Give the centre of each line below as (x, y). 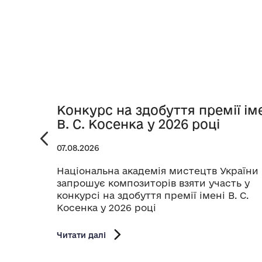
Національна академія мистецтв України (158, 170)
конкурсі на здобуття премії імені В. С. (153, 195)
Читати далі (81, 235)
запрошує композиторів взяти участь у (153, 183)
